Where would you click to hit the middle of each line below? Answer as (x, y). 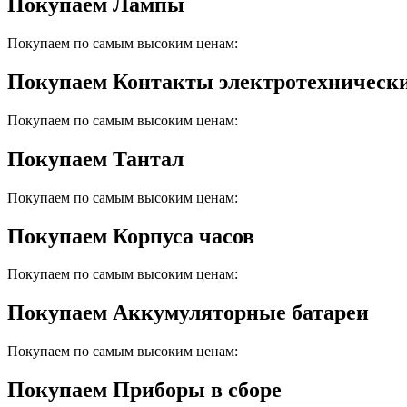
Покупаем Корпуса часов (131, 236)
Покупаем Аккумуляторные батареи (188, 313)
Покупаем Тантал (95, 159)
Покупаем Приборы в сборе (144, 390)
